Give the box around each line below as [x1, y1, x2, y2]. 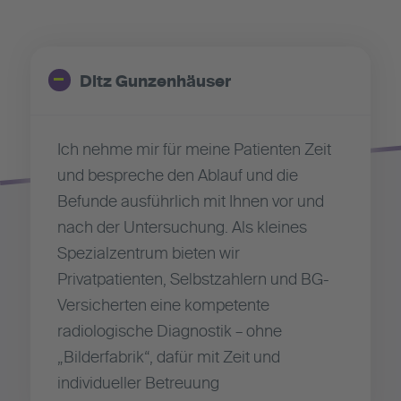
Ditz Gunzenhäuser [79, 74, 231, 91]
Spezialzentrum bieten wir [56, 245, 240, 262]
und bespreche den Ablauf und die [56, 167, 298, 184]
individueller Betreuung [56, 375, 219, 392]
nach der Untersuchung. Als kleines [56, 219, 307, 236]
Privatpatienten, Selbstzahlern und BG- [56, 271, 329, 288]
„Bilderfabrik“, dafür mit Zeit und [56, 349, 280, 366]
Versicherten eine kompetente [56, 297, 269, 314]
